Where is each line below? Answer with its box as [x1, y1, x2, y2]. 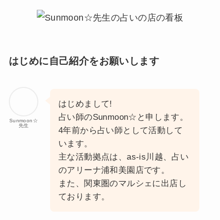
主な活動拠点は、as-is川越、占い [58, 152, 189, 162]
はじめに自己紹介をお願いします [8, 55, 159, 66]
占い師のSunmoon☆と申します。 [58, 112, 189, 122]
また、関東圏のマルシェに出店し [58, 179, 187, 189]
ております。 [58, 192, 110, 202]
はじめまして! [58, 99, 112, 109]
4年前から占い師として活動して [58, 126, 183, 136]
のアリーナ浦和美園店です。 [58, 165, 170, 175]
